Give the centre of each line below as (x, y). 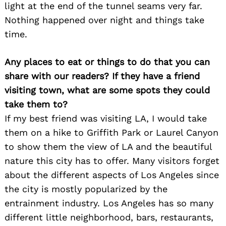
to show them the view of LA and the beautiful (108, 147)
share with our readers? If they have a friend (102, 76)
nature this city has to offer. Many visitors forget (112, 161)
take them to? (36, 104)
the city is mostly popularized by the (86, 189)
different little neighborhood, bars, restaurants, (109, 217)
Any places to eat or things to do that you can (107, 62)
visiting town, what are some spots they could (107, 90)
